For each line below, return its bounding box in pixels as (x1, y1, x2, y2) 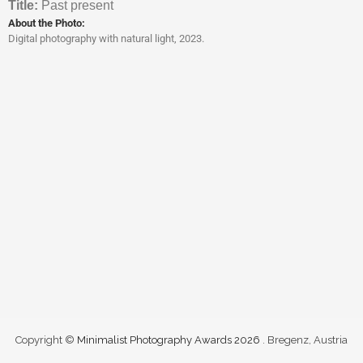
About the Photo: (8, 16, 85, 29)
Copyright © (15, 334, 77, 346)
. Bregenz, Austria (263, 334, 348, 346)
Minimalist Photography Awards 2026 (77, 334, 263, 346)
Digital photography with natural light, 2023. (8, 32, 204, 45)
